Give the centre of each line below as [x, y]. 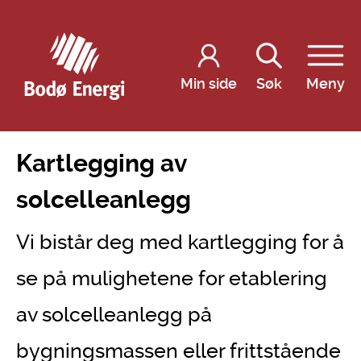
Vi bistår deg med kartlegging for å [180, 242]
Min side [209, 83]
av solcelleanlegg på [114, 315]
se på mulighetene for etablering [172, 278]
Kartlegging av [101, 163]
